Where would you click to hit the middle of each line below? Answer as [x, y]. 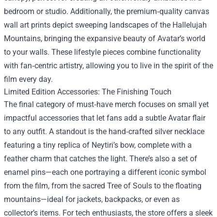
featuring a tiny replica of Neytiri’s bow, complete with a [98, 145]
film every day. [28, 79]
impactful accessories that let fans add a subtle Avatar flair [105, 118]
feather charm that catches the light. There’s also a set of [101, 158]
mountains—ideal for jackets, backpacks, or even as [92, 199]
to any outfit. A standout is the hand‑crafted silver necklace [104, 131]
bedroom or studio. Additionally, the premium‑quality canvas [107, 11]
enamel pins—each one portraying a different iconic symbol [105, 172]
